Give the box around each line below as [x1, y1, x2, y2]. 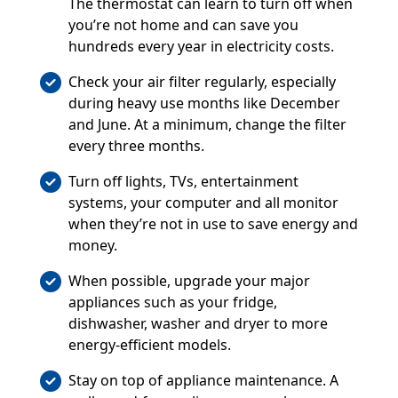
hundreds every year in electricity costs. [68, 36, 334, 57]
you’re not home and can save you [68, 15, 298, 36]
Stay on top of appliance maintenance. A [68, 370, 338, 391]
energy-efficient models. [68, 335, 231, 355]
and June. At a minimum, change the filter [68, 115, 346, 135]
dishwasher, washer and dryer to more [68, 314, 328, 334]
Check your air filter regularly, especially [68, 72, 336, 92]
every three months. [68, 136, 204, 156]
